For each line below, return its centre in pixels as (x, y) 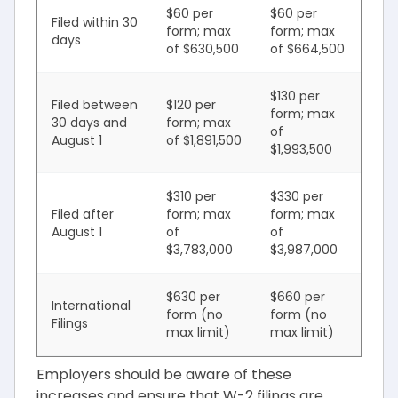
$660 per (298, 297)
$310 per (191, 196)
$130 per (295, 96)
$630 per (193, 297)
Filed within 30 (95, 22)
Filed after (83, 214)
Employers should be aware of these (164, 374)
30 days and (89, 123)
